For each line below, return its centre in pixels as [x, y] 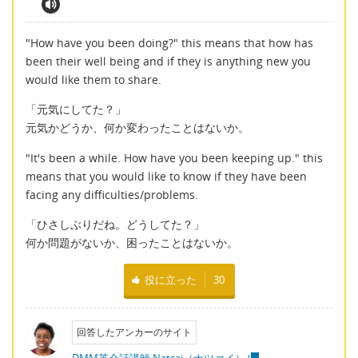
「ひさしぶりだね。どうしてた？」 [115, 225]
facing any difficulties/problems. [112, 194]
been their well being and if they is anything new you [168, 62]
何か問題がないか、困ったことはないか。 [132, 243]
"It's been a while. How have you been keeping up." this [174, 157]
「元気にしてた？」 [76, 109]
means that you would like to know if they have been [166, 176]
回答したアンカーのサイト [134, 332]
